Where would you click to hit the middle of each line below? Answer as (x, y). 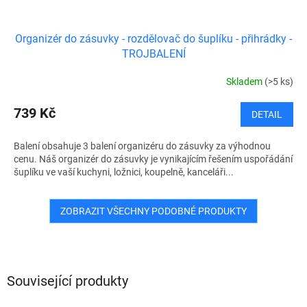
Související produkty (67, 281)
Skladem (245, 82)
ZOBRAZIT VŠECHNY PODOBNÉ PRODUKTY (153, 211)
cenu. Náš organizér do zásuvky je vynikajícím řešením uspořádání (153, 159)
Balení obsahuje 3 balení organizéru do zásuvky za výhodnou (142, 146)
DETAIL (267, 114)
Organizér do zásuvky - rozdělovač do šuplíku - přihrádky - (153, 38)
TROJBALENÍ (153, 53)
